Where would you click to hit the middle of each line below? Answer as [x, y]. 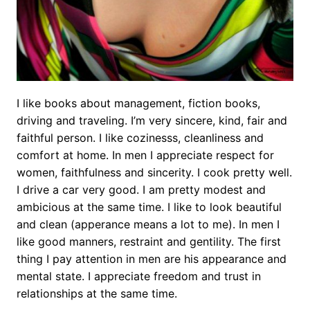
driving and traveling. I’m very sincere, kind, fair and [152, 120]
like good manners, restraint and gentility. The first [148, 241]
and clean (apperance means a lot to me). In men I [148, 224]
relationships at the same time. [97, 293]
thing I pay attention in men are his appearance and [151, 258]
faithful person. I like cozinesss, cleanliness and [140, 137]
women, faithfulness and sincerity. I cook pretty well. [154, 172]
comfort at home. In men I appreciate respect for [145, 155]
